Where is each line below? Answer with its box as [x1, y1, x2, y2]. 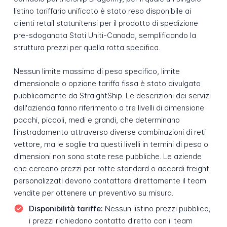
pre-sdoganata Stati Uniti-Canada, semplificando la [13, 30, 196, 41]
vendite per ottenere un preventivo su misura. [13, 187, 173, 198]
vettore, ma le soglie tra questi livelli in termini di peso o [13, 139, 208, 149]
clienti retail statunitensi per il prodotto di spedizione [13, 18, 198, 28]
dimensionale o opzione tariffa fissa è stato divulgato [13, 78, 201, 88]
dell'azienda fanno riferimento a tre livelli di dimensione [13, 102, 204, 112]
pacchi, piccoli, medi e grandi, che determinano [13, 115, 180, 125]
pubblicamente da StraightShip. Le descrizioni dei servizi [13, 90, 211, 100]
